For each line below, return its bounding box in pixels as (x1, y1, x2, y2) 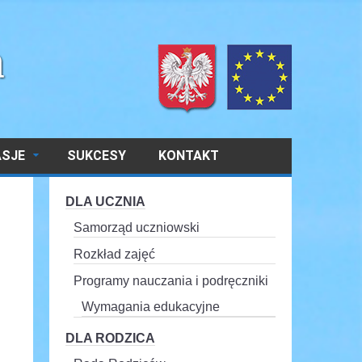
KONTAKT (158, 148, 219, 163)
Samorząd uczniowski (73, 221, 200, 234)
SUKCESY (67, 148, 126, 163)
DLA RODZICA (65, 331, 155, 345)
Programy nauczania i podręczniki (73, 274, 268, 288)
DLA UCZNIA (65, 195, 145, 208)
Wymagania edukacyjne (81, 300, 220, 314)
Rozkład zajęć (73, 247, 155, 261)
